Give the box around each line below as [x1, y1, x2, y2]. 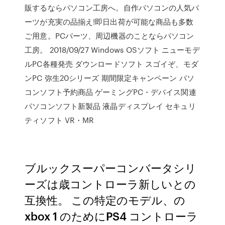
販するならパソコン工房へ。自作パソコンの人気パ [25, 2, 199, 13]
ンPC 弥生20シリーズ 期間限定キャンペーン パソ [25, 72, 194, 83]
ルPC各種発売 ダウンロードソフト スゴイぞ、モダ [25, 58, 198, 69]
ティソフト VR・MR [25, 115, 94, 126]
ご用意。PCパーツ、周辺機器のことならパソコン [25, 30, 194, 41]
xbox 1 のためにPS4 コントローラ [25, 208, 198, 223]
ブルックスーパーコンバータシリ [25, 160, 197, 175]
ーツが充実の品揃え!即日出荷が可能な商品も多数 [25, 16, 194, 27]
